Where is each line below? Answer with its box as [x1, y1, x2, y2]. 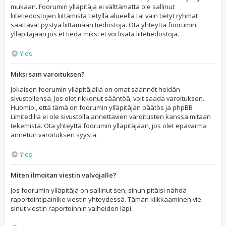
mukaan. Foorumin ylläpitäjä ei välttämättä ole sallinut [11, 2, 175, 11]
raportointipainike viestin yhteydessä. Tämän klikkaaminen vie [11, 195, 201, 204]
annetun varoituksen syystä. [11, 130, 98, 139]
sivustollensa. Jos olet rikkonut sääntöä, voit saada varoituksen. [11, 94, 204, 103]
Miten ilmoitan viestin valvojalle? [11, 171, 117, 180]
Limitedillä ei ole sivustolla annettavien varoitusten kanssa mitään [11, 112, 211, 121]
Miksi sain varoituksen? [11, 70, 85, 79]
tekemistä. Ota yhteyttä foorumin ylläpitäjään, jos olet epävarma [11, 121, 207, 130]
